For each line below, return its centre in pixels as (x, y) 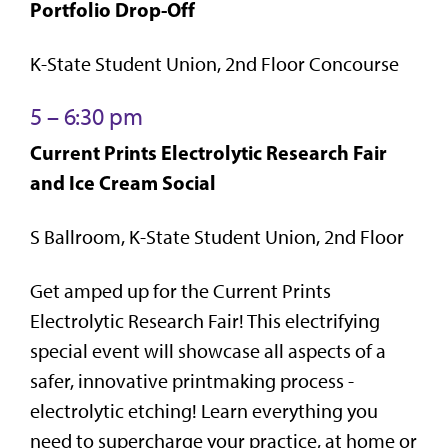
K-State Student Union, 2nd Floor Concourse (214, 63)
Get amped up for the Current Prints (180, 290)
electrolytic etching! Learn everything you (204, 410)
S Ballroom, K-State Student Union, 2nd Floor (217, 236)
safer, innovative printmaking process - (192, 380)
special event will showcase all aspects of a (208, 350)
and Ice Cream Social (123, 182)
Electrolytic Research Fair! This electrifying (205, 320)
